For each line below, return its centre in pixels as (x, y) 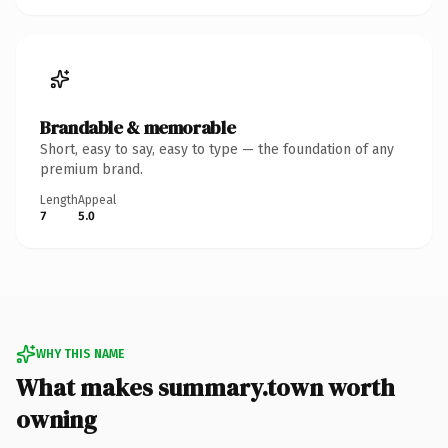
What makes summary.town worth (205, 387)
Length (59, 199)
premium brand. (91, 169)
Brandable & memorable (138, 127)
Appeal (97, 199)
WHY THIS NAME (80, 353)
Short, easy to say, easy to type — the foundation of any (217, 149)
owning (56, 419)
